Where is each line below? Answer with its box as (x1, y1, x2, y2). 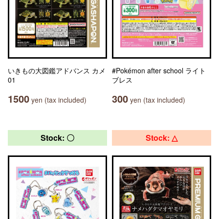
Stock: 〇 (41, 132, 74, 143)
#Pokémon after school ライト (112, 66, 206, 75)
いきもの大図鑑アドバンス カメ (8, 66, 106, 75)
